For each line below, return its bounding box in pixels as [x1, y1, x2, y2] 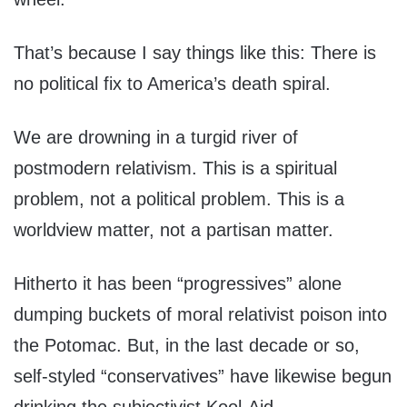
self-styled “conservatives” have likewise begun [14, 366, 392, 387]
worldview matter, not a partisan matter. [14, 220, 333, 241]
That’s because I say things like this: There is [14, 43, 376, 64]
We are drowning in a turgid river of [14, 127, 298, 148]
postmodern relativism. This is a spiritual [14, 158, 337, 179]
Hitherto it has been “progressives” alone [14, 273, 342, 294]
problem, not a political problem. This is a [14, 189, 344, 210]
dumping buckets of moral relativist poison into [14, 304, 387, 325]
